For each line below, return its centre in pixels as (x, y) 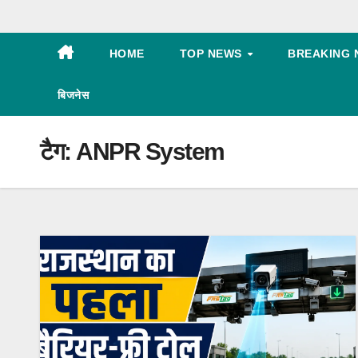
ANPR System (150, 151)
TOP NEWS (212, 54)
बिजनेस (73, 95)
